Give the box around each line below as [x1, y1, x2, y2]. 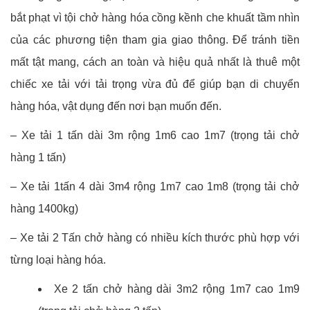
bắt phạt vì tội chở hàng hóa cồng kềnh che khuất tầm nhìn [10, 12, 300, 24]
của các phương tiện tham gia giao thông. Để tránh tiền [10, 34, 300, 46]
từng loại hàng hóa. [10, 254, 106, 266]
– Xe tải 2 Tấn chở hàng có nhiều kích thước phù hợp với [10, 232, 300, 244]
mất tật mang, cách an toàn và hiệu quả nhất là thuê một [10, 56, 300, 69]
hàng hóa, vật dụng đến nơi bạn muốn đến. [10, 100, 221, 113]
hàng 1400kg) [10, 203, 78, 215]
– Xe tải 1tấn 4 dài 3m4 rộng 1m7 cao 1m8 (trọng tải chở [10, 181, 300, 193]
